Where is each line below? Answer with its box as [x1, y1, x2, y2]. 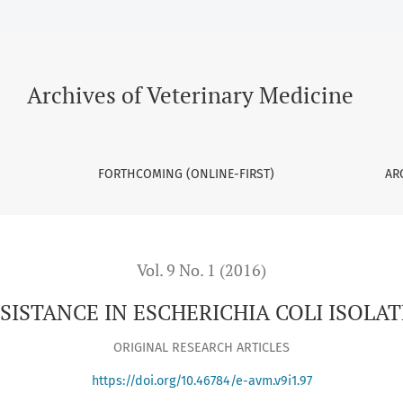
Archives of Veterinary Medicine [26, 80, 354, 110]
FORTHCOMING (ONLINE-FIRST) [97, 166, 274, 182]
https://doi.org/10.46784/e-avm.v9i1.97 [91, 373, 312, 390]
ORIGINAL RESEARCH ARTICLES [113, 339, 290, 355]
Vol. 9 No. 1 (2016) [137, 260, 266, 281]
